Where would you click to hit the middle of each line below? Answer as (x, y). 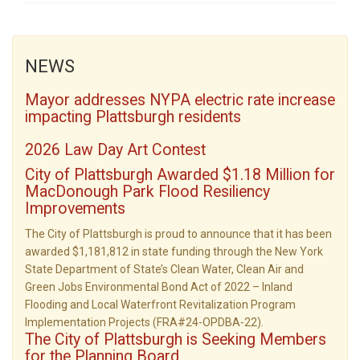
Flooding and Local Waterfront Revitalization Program (160, 304)
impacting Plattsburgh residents (133, 117)
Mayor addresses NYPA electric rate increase (180, 100)
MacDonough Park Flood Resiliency (147, 191)
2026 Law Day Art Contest (115, 149)
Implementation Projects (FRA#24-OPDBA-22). (144, 322)
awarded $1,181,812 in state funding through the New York (174, 251)
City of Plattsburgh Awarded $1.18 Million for (180, 174)
